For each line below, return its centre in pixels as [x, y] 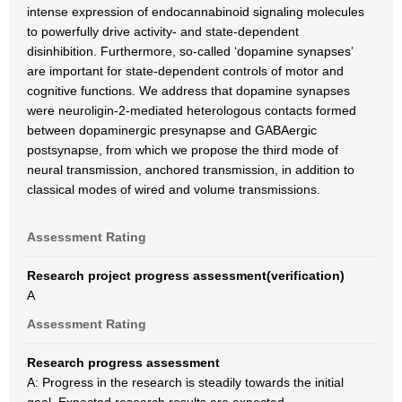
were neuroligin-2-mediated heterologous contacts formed [192, 110]
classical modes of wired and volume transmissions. [174, 189]
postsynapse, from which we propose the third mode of [183, 150]
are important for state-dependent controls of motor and [185, 71]
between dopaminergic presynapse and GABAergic [172, 130]
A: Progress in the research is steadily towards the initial [185, 382]
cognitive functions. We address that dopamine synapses [188, 91]
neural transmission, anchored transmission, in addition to [191, 170]
